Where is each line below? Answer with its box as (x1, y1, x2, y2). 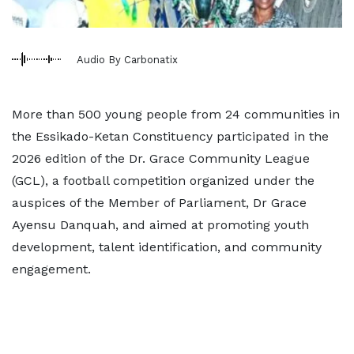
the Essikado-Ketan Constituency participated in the (12, 129, 329, 144)
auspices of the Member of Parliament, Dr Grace (12, 195, 307, 210)
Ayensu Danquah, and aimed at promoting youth (12, 217, 309, 232)
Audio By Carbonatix (77, 53, 178, 66)
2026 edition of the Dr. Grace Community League (12, 151, 310, 166)
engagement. (12, 262, 91, 277)
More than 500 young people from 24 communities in (12, 107, 340, 122)
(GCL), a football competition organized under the (12, 173, 314, 188)
